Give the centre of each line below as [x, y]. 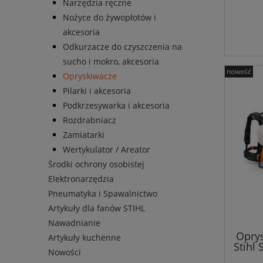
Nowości [65, 252]
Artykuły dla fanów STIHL [97, 208]
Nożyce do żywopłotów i [109, 18]
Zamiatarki [84, 135]
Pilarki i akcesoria [97, 91]
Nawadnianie [74, 223]
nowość [239, 72]
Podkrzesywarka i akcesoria [116, 106]
